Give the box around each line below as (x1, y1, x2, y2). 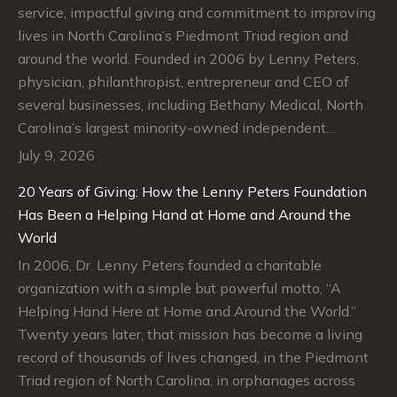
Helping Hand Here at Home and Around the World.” (18, 302, 356, 321)
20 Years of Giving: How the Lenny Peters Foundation (18, 183, 367, 201)
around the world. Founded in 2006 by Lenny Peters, (18, 50, 359, 68)
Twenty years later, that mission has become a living (18, 325, 362, 344)
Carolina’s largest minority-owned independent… (18, 119, 336, 137)
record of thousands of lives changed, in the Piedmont (18, 348, 369, 367)
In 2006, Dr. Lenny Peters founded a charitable (18, 256, 322, 275)
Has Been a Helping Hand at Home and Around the (18, 206, 351, 224)
